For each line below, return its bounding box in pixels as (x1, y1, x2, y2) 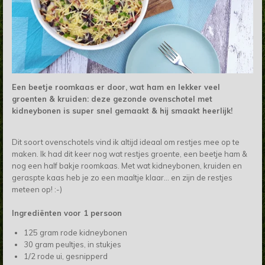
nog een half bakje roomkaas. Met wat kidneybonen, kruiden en (12, 160, 242, 170)
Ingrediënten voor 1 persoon (12, 208, 122, 218)
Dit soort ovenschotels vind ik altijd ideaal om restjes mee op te (12, 137, 240, 147)
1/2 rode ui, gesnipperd (23, 251, 108, 261)
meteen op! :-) (12, 184, 64, 194)
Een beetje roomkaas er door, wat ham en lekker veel (12, 82, 220, 92)
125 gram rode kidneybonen (23, 227, 127, 237)
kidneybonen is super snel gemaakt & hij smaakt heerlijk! (12, 105, 232, 115)
